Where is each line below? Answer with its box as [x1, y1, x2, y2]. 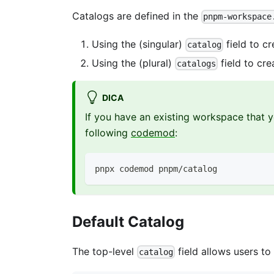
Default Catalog [72, 212, 184, 231]
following [85, 126, 131, 139]
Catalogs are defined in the [72, 10, 201, 23]
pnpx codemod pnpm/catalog [95, 163, 217, 174]
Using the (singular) [92, 38, 185, 51]
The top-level [72, 245, 137, 257]
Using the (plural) [92, 56, 175, 69]
